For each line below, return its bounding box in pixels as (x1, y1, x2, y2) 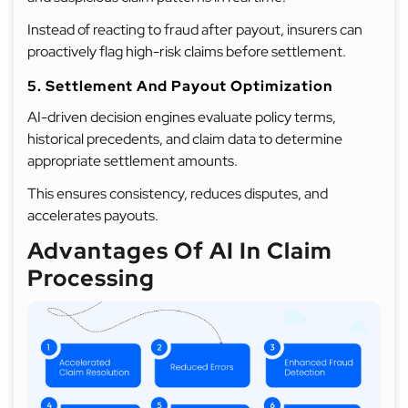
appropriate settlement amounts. (27, 151, 238, 170)
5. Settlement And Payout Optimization (27, 76, 332, 96)
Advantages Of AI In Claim (27, 236, 332, 266)
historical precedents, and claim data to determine (27, 129, 342, 148)
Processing (27, 263, 155, 293)
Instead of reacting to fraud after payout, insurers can (27, 20, 362, 39)
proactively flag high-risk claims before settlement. (27, 42, 346, 61)
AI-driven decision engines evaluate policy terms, (27, 107, 336, 127)
